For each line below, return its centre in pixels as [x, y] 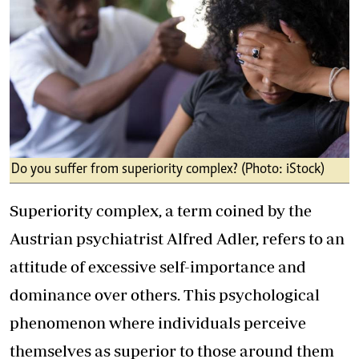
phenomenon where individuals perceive [158, 323]
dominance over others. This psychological [165, 295]
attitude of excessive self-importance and [158, 267]
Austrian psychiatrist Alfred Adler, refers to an [177, 239]
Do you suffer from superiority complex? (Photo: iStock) [168, 170]
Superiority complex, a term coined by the [161, 211]
